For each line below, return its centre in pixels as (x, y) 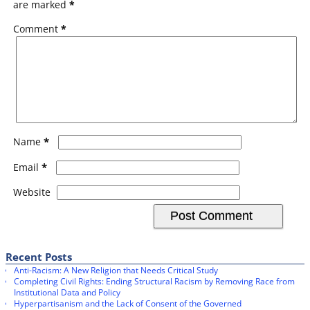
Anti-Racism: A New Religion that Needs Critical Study (116, 271)
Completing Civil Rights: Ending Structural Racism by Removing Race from (155, 282)
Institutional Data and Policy (67, 293)
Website (31, 192)
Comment (37, 28)
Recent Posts (39, 256)
